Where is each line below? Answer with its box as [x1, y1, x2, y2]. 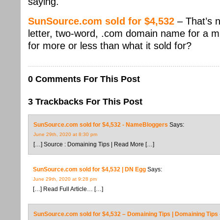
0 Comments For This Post [28, 74, 140, 84]
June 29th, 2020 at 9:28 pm [33, 176, 97, 182]
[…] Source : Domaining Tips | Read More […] [33, 141, 154, 148]
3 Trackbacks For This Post [28, 97, 142, 107]
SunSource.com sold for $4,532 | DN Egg [33, 166, 146, 173]
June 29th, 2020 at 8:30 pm [33, 132, 97, 137]
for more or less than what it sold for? [28, 40, 192, 51]
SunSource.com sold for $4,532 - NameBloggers [33, 121, 168, 128]
